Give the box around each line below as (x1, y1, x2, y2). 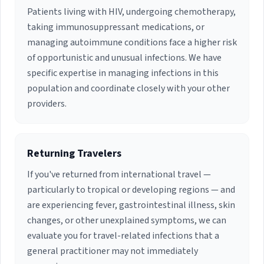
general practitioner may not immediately (27, 245, 198, 258)
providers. (27, 97, 67, 111)
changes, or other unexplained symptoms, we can (27, 214, 226, 227)
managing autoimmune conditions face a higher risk (27, 36, 237, 49)
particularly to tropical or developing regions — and (27, 183, 235, 197)
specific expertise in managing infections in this (27, 67, 219, 80)
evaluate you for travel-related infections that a (27, 229, 219, 243)
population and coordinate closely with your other (27, 82, 230, 95)
